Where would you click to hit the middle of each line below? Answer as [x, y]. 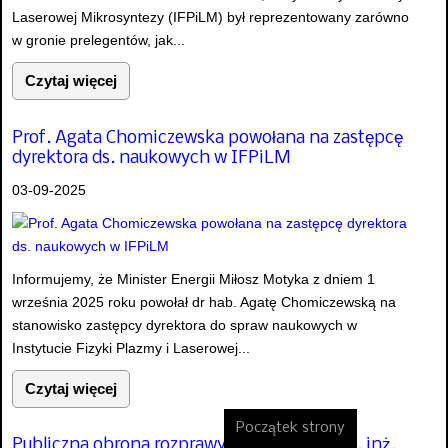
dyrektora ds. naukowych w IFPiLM [151, 158]
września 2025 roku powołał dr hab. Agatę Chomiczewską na [204, 301]
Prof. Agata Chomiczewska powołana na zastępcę [207, 138]
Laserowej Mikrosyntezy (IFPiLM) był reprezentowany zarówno [210, 17]
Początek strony [290, 428]
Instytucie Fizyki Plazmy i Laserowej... [131, 347]
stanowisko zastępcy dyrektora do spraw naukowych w [184, 324]
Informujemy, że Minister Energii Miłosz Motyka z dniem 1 [193, 278]
